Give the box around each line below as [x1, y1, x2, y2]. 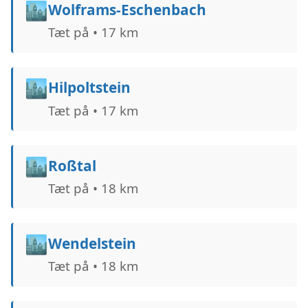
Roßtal [47, 155, 96, 175]
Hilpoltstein [47, 78, 131, 98]
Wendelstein [47, 233, 136, 253]
